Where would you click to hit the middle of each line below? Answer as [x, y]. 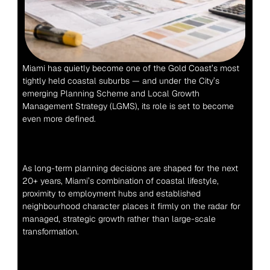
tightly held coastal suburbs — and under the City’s [121, 81]
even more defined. [59, 119]
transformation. [50, 231]
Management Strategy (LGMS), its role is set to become [128, 106]
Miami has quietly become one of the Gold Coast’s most [130, 68]
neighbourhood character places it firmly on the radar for [131, 206]
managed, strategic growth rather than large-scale [119, 219]
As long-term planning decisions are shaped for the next [130, 168]
